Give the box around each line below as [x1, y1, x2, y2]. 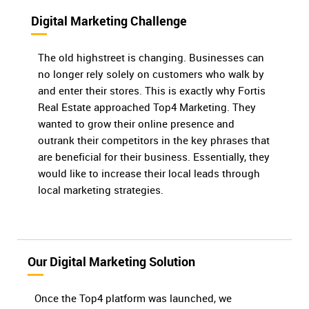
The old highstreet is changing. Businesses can [38, 50, 264, 65]
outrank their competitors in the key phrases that [38, 133, 270, 148]
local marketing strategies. [38, 183, 163, 197]
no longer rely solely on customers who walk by [38, 67, 264, 81]
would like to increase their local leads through [38, 166, 260, 181]
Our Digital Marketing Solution [28, 253, 195, 270]
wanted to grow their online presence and [38, 117, 235, 131]
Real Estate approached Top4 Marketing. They [38, 100, 256, 114]
